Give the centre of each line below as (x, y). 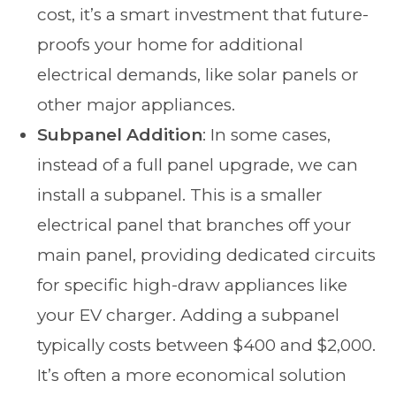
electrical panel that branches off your (195, 225)
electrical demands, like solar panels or (198, 75)
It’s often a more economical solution (192, 376)
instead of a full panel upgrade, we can (198, 165)
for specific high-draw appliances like (193, 286)
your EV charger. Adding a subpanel (189, 316)
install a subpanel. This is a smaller (180, 195)
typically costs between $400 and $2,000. (207, 346)
